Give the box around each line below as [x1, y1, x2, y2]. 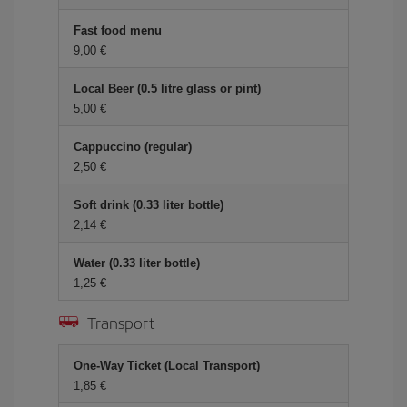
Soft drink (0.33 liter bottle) [74, 198, 223, 212]
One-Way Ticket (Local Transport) [74, 359, 260, 372]
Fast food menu [74, 24, 162, 37]
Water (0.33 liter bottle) [74, 256, 200, 270]
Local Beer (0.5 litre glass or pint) [74, 82, 261, 95]
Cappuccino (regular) [74, 140, 192, 154]
